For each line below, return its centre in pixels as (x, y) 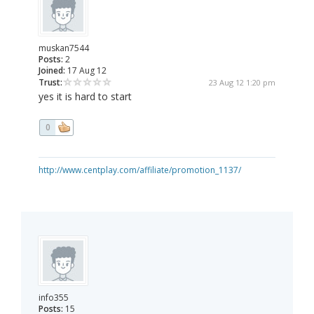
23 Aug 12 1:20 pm (242, 83)
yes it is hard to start (85, 97)
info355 (54, 298)
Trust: (50, 83)
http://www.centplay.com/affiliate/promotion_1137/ (140, 170)
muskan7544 (64, 48)
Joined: (52, 71)
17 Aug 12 (86, 71)
